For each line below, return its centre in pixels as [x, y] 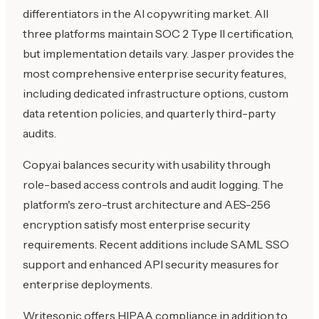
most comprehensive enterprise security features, [155, 73]
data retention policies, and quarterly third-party [149, 113]
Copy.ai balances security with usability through [147, 164]
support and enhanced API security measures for [151, 264]
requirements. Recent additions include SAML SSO [156, 244]
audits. [40, 133]
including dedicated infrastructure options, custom [156, 93]
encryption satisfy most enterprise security [136, 224]
